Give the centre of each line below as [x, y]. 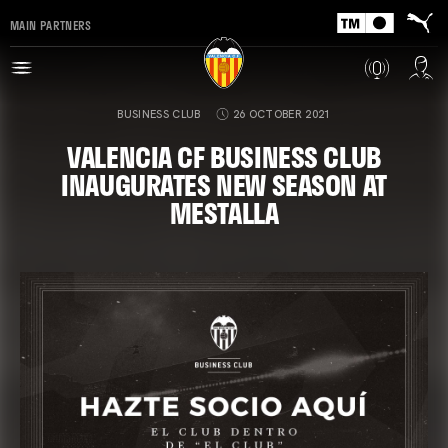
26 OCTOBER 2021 [281, 114]
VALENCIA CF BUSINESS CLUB [224, 156]
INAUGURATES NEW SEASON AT [224, 184]
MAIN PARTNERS [51, 24]
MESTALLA [224, 212]
